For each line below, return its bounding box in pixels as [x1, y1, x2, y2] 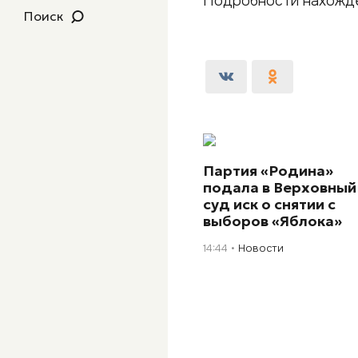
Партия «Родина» [203, 161, 334, 180]
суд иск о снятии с [203, 195, 336, 213]
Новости [238, 241, 284, 255]
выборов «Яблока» [203, 212, 343, 230]
